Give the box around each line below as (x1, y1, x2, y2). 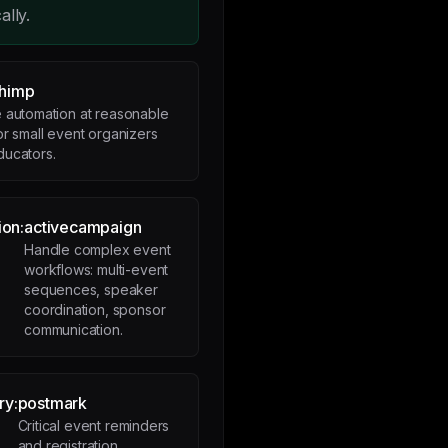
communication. (24, 321, 123, 338)
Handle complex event (24, 241, 171, 258)
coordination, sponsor (24, 301, 166, 318)
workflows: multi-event (24, 261, 169, 278)
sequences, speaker (24, 281, 158, 298)
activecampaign (24, 217, 142, 237)
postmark (17, 393, 88, 413)
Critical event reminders (17, 417, 170, 434)
